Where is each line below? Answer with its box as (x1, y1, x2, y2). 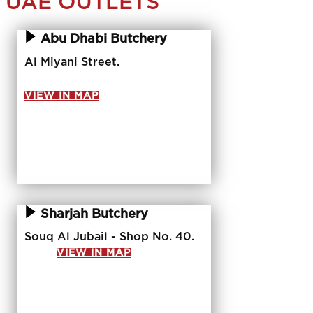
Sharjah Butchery (37, 208, 148, 221)
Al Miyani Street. (24, 57, 119, 68)
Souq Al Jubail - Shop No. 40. (24, 231, 198, 242)
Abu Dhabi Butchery (37, 33, 167, 45)
